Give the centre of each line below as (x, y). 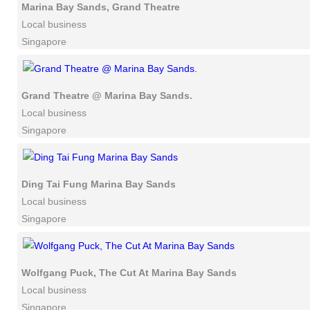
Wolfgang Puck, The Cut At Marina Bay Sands (129, 273)
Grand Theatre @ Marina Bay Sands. (107, 95)
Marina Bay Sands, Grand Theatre (101, 7)
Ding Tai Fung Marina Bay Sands (99, 184)
